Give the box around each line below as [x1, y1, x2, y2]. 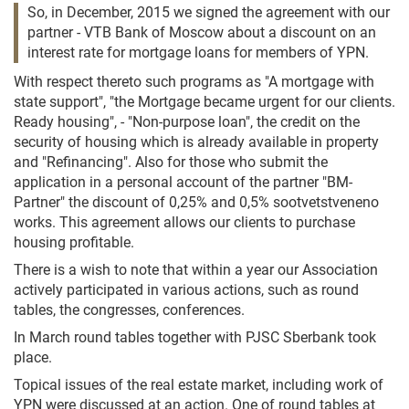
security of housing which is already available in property [14, 133, 379, 151]
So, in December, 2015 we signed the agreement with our [27, 4, 390, 21]
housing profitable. [14, 234, 134, 251]
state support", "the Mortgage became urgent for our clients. [14, 93, 395, 110]
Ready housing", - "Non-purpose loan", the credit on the [14, 113, 360, 131]
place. [14, 349, 52, 366]
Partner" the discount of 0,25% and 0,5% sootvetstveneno [14, 194, 379, 211]
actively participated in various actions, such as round [14, 281, 359, 299]
